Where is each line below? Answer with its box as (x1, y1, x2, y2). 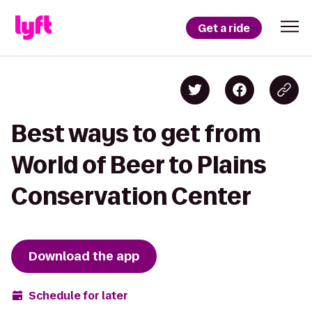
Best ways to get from (11, 120, 261, 146)
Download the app (29, 248, 139, 265)
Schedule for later (29, 288, 128, 303)
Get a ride (198, 20, 250, 36)
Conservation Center (11, 183, 251, 209)
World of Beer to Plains (11, 152, 266, 178)
